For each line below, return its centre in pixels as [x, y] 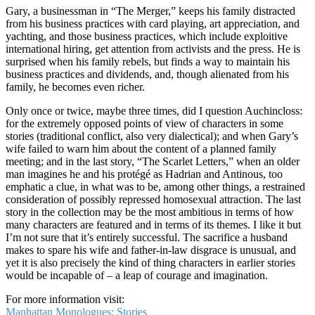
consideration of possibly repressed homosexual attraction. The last [153, 199]
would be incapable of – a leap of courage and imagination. [137, 275]
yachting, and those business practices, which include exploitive [147, 36]
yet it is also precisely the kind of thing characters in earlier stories [150, 262]
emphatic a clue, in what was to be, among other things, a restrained [155, 186]
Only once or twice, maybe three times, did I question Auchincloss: [154, 110]
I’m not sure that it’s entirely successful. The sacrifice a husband [147, 237]
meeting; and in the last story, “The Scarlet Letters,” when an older [153, 161]
